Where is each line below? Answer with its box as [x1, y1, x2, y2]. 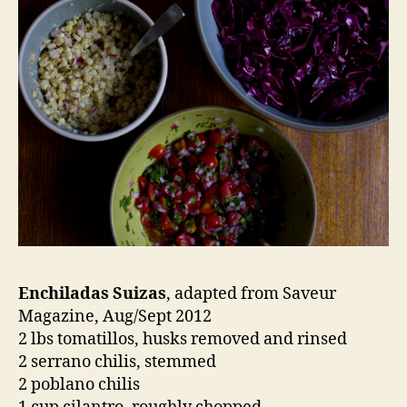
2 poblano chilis [18, 374, 140, 396]
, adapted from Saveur [166, 283, 336, 305]
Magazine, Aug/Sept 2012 [18, 306, 212, 328]
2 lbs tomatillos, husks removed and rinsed [18, 329, 347, 351]
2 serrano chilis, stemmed [18, 352, 216, 373]
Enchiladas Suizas [18, 283, 166, 305]
